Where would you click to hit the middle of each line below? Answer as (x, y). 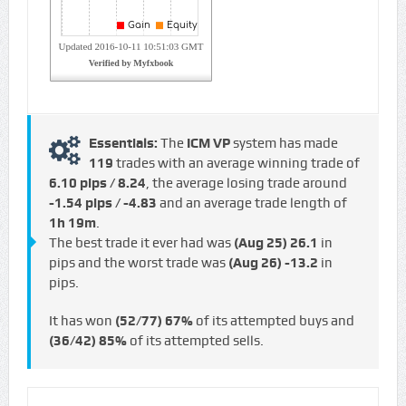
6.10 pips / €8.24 (97, 184)
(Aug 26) (255, 263)
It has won (82, 321)
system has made (284, 144)
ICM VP (208, 144)
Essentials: (124, 144)
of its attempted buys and (273, 321)
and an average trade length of (251, 203)
